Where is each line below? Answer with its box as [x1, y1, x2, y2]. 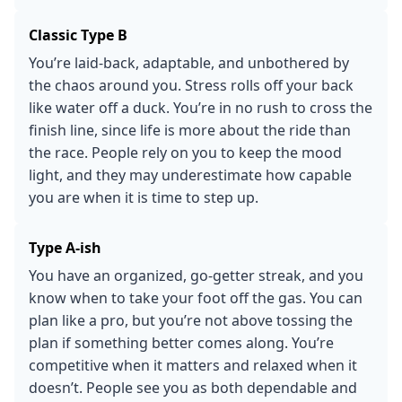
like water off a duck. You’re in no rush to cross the [29, 97, 372, 118]
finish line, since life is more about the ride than [29, 119, 351, 140]
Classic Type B [29, 24, 127, 45]
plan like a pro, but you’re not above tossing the [29, 310, 353, 330]
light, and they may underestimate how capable [29, 164, 352, 185]
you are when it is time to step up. [29, 187, 258, 207]
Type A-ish [29, 237, 101, 258]
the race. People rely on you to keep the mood [29, 142, 342, 162]
